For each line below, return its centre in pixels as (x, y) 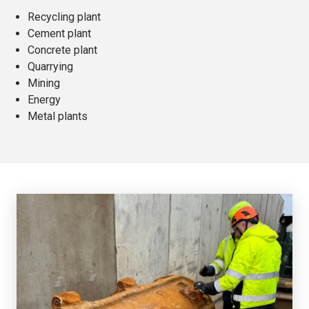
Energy (44, 100)
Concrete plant (62, 50)
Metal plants (58, 117)
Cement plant (59, 34)
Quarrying (50, 67)
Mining (44, 83)
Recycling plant (64, 17)
